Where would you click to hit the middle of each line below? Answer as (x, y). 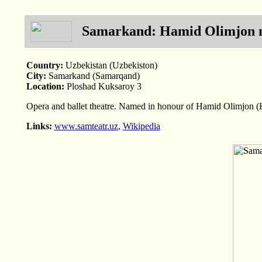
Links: (39, 126)
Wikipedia (141, 126)
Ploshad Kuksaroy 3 (103, 86)
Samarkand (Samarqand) (93, 76)
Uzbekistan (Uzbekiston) (110, 65)
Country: (44, 65)
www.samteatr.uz (86, 126)
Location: (45, 86)
